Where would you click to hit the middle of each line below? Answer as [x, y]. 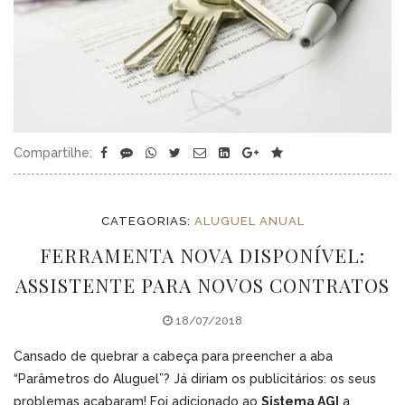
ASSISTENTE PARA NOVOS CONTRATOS [202, 284]
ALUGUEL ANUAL [249, 221]
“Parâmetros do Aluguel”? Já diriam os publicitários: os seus [195, 378]
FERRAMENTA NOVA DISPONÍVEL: [202, 254]
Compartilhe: [53, 152]
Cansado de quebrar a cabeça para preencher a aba [173, 356]
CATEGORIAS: [147, 221]
